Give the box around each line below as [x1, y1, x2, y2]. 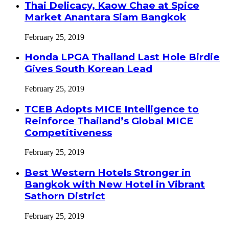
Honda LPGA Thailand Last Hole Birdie [25, 51, 220, 63]
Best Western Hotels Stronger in [25, 167, 191, 179]
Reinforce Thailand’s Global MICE [25, 114, 193, 127]
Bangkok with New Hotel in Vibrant [25, 178, 205, 191]
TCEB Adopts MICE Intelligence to [25, 103, 199, 115]
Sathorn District [25, 190, 105, 202]
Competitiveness [25, 126, 112, 139]
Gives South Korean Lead [25, 63, 152, 75]
